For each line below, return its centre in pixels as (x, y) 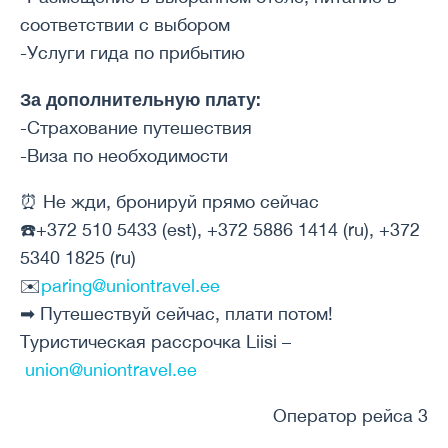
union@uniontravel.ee (111, 369)
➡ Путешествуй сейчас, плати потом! (176, 313)
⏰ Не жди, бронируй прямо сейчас (169, 201)
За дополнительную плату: (140, 99)
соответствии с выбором (125, 24)
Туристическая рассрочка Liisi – (155, 341)
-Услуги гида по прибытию (132, 52)
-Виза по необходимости (124, 155)
